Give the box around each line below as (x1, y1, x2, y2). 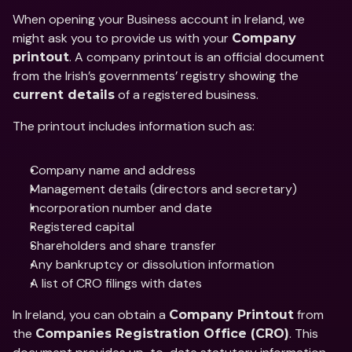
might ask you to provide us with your (13, 30, 232, 46)
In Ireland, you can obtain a (13, 306, 169, 323)
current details (13, 87, 115, 102)
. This (289, 325, 318, 342)
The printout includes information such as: (13, 118, 255, 134)
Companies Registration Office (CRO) (35, 326, 289, 341)
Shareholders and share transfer (30, 237, 216, 254)
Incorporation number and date (30, 200, 212, 216)
